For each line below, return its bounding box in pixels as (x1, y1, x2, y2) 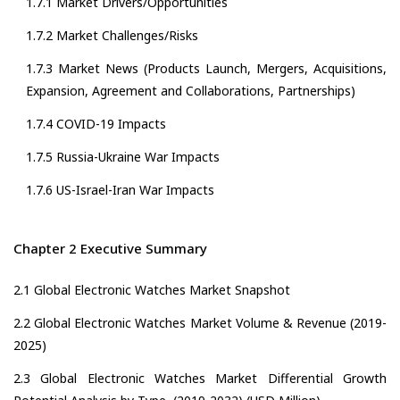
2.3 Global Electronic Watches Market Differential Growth (13, 370, 387, 387)
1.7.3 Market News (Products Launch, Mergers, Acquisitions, (26, 60, 387, 78)
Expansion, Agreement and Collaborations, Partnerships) (26, 82, 355, 100)
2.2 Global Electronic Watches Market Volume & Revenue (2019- (13, 314, 387, 332)
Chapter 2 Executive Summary (13, 239, 207, 258)
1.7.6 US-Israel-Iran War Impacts (26, 181, 214, 199)
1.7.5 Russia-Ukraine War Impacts (26, 148, 220, 166)
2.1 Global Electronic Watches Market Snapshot (13, 281, 290, 299)
